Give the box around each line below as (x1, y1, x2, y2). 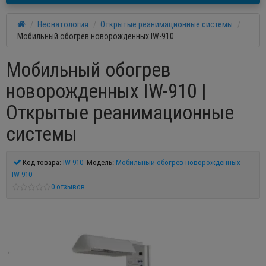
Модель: (85, 157, 114, 168)
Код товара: (23, 157, 61, 168)
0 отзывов (50, 182, 85, 192)
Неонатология (37, 19, 88, 30)
